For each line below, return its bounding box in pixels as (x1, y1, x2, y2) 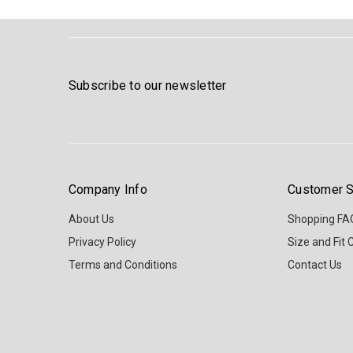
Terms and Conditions (68, 258, 177, 272)
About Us (68, 213, 114, 226)
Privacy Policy (68, 236, 136, 249)
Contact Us (288, 258, 343, 272)
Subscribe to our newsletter (68, 77, 227, 93)
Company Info (68, 182, 147, 198)
